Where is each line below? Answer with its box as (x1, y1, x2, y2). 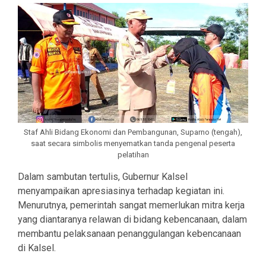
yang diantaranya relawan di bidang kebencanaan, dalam (18, 214, 247, 226)
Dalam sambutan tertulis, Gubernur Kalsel (18, 171, 188, 183)
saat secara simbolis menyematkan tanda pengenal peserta (31, 139, 235, 148)
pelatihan (117, 150, 149, 160)
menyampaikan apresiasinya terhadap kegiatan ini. (18, 185, 224, 197)
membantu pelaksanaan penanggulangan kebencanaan (18, 228, 241, 240)
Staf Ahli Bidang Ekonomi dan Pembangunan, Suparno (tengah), (24, 128, 242, 137)
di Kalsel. (18, 242, 56, 254)
